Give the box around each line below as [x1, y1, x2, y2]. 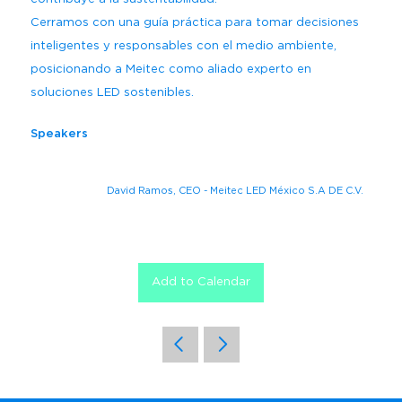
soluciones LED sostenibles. [30, 87, 194, 99]
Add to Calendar [151, 276, 250, 288]
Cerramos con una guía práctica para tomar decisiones [30, 17, 359, 29]
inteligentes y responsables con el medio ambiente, [30, 40, 336, 52]
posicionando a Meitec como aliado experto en [30, 64, 311, 75]
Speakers [30, 128, 88, 140]
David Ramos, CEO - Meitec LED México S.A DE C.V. [106, 186, 363, 196]
